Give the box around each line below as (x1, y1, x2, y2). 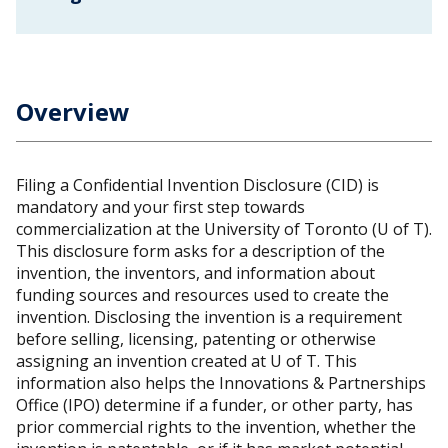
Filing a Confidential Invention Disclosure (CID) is (16, 174, 379, 196)
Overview (16, 95, 130, 128)
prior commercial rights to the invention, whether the (16, 416, 416, 438)
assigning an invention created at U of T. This (16, 350, 357, 372)
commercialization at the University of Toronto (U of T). (16, 218, 432, 240)
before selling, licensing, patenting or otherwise (16, 328, 376, 350)
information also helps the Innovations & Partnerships (16, 372, 426, 394)
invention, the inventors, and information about (16, 262, 375, 284)
